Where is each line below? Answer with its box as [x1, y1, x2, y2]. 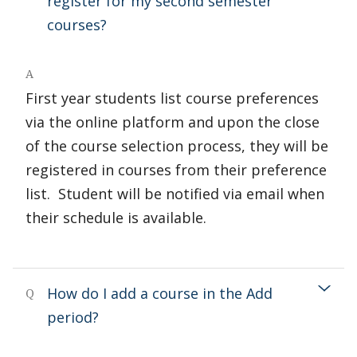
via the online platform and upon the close [25, 112, 320, 131]
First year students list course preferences [25, 88, 319, 108]
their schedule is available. [25, 208, 206, 227]
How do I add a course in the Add [47, 284, 273, 303]
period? [47, 308, 99, 327]
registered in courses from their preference [25, 160, 327, 179]
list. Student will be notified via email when [25, 184, 324, 203]
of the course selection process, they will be [25, 136, 328, 155]
